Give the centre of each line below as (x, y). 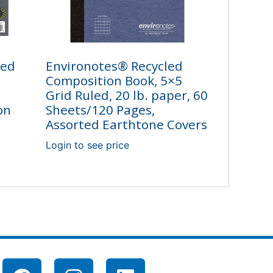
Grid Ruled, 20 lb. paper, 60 (126, 95)
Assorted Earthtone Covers (126, 125)
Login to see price (87, 145)
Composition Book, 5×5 (114, 81)
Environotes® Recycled (114, 66)
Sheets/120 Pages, (100, 110)
